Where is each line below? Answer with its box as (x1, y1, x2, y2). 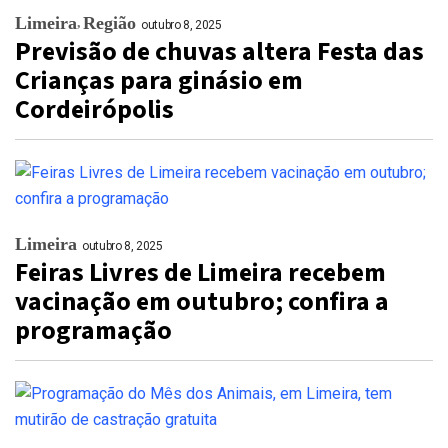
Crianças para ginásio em (15, 62, 303, 99)
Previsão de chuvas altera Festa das (15, 33, 424, 70)
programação (15, 312, 172, 349)
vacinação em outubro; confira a (15, 283, 389, 320)
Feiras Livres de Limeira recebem (15, 254, 386, 291)
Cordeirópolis (15, 91, 174, 128)
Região (83, 13, 136, 33)
